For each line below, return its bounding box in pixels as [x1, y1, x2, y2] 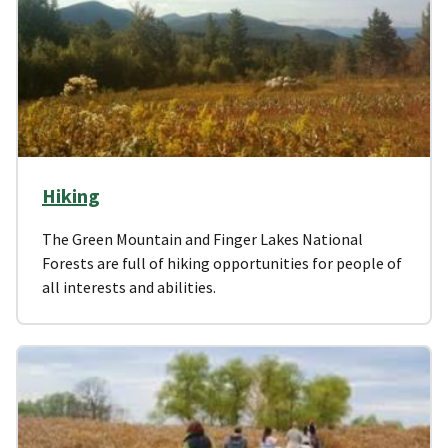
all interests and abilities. [42, 276, 216, 297]
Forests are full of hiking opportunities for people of [42, 252, 402, 273]
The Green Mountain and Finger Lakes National [42, 228, 363, 249]
